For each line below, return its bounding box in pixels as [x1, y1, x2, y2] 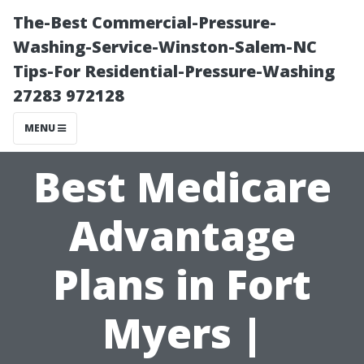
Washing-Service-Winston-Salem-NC [13, 36, 317, 58]
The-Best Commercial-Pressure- [13, 11, 276, 33]
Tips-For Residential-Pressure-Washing [13, 60, 335, 82]
